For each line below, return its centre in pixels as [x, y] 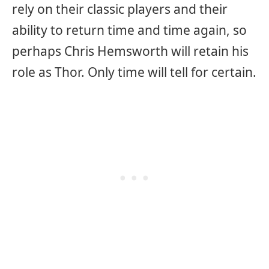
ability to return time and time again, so [129, 30]
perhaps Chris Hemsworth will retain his [130, 51]
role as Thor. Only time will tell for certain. [134, 72]
